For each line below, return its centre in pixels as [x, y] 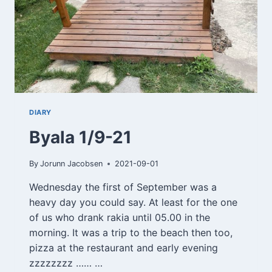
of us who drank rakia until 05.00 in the [120, 217]
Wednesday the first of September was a [123, 187]
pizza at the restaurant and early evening [124, 247]
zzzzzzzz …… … [66, 263]
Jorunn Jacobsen [72, 163]
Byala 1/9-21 [80, 137]
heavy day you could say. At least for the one [133, 202]
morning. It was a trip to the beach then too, [131, 232]
